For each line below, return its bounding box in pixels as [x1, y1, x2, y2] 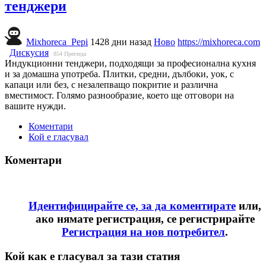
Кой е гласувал [28, 131, 88, 142]
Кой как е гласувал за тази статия [5, 249, 180, 262]
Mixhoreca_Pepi [26, 36, 88, 47]
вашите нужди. [5, 100, 66, 111]
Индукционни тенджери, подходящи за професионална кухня [5, 58, 256, 68]
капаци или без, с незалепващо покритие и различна [5, 79, 218, 90]
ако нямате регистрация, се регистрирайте [35, 212, 255, 225]
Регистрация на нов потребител [62, 225, 225, 238]
